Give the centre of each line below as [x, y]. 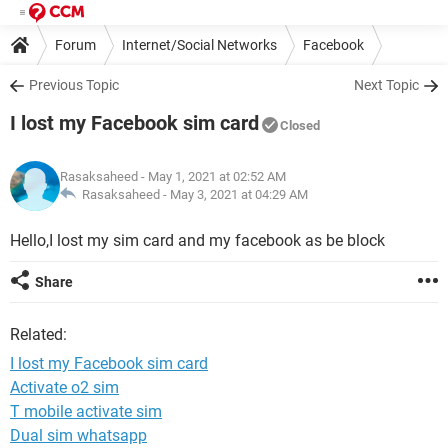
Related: [38, 334]
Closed [300, 125]
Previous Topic [74, 85]
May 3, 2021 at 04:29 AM [239, 194]
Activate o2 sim [64, 387]
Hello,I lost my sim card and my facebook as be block [197, 240]
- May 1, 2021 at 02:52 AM [212, 176]
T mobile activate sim [86, 411]
